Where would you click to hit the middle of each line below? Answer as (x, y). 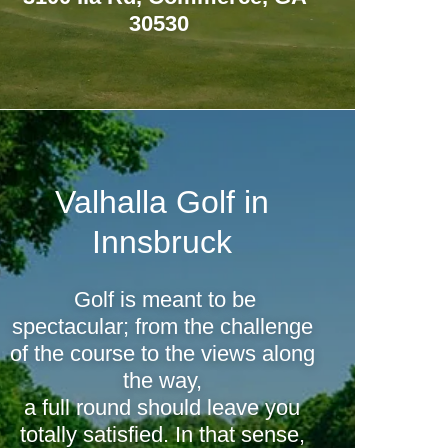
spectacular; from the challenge (162, 326)
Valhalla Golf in (162, 202)
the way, (162, 380)
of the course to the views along (162, 353)
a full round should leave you (162, 407)
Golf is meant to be (162, 299)
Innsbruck (162, 242)
